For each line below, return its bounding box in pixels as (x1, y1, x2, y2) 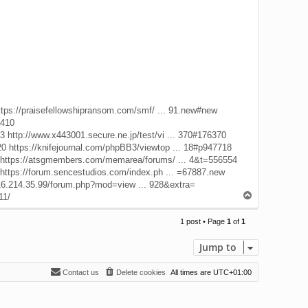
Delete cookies (116, 267, 166, 276)
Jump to (199, 240, 236, 254)
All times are (170, 267, 213, 276)
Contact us (63, 267, 99, 276)
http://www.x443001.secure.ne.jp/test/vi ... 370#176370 (8, 129, 226, 140)
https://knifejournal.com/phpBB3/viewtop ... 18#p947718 (9, 142, 232, 153)
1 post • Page (180, 217, 227, 225)
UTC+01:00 (213, 267, 252, 276)
